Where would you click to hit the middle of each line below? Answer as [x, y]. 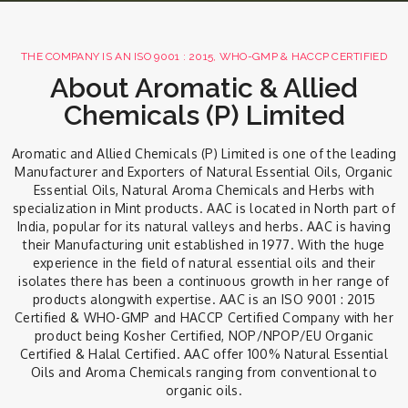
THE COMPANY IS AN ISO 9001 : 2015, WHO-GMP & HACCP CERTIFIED [204, 56]
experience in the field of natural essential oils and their [204, 263]
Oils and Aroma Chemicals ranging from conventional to [204, 372]
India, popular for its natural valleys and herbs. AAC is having [204, 226]
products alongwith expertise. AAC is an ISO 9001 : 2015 [204, 299]
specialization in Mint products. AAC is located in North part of [204, 208]
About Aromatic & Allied [204, 88]
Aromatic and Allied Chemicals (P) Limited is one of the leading [204, 153]
